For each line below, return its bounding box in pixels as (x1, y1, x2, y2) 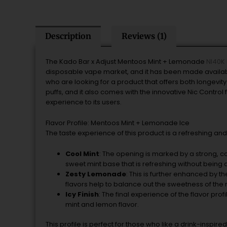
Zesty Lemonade (65, 169, 126, 179)
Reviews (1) (121, 31, 167, 42)
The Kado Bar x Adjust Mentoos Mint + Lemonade (46, 57, 206, 67)
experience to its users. (46, 97, 122, 107)
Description (45, 31, 92, 42)
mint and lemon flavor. (65, 199, 139, 209)
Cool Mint (65, 148, 99, 159)
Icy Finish (65, 189, 99, 199)
